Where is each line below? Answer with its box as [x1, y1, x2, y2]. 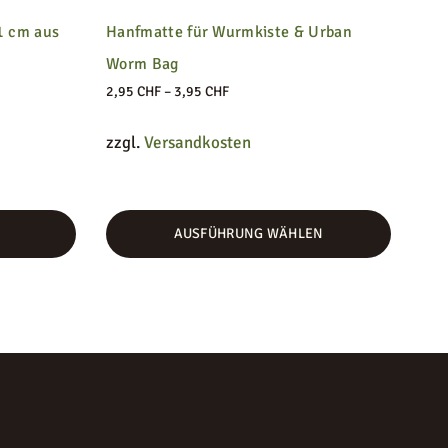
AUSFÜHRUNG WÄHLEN [173, 224, 324, 242]
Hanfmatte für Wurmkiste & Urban [106, 21, 352, 42]
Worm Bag [106, 53, 179, 74]
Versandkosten [144, 131, 252, 153]
